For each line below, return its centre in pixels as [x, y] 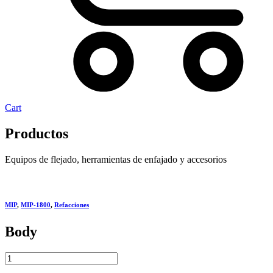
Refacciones [72, 204]
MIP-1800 [36, 204]
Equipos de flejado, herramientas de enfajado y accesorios [116, 159]
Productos [37, 133]
